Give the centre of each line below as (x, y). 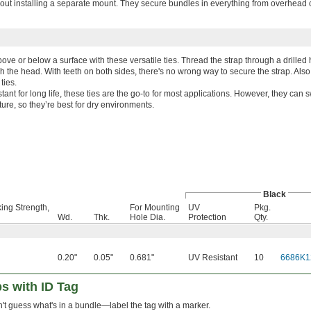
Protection (207, 218)
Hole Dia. (148, 218)
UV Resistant (213, 258)
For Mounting (155, 208)
